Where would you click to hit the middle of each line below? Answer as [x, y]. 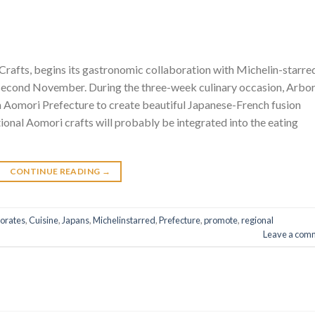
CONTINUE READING [56, 172]
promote [221, 220]
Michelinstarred [124, 220]
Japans [76, 220]
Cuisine [44, 220]
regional [257, 220]
